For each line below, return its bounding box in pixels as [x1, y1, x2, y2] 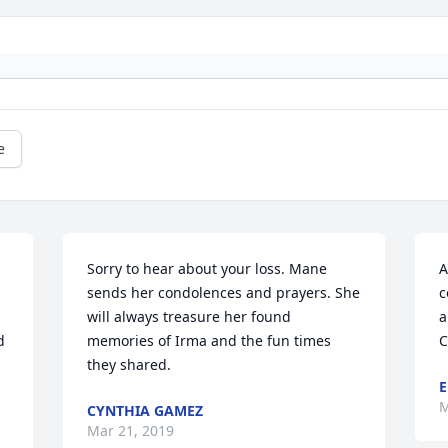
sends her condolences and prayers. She [87, 283, 361, 303]
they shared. [87, 355, 172, 375]
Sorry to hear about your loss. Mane [87, 259, 328, 279]
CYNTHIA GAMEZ [87, 401, 204, 421]
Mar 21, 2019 [87, 421, 175, 441]
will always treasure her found [87, 307, 292, 327]
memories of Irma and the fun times [87, 331, 332, 351]
